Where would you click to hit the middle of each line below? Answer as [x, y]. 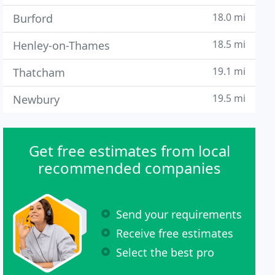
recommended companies [129, 168]
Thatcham [39, 72]
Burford [33, 18]
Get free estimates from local [129, 151]
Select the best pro [165, 252]
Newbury [37, 99]
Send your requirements [179, 214]
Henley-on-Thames [62, 45]
